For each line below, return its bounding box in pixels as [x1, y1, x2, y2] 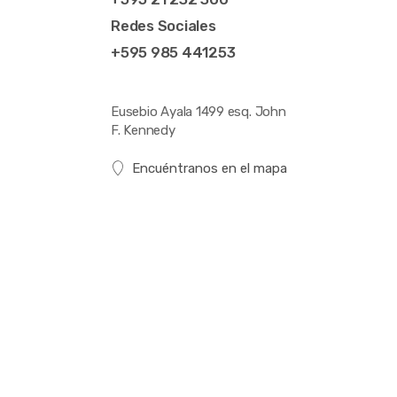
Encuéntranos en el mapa [131, 160, 287, 177]
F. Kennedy [111, 122, 175, 139]
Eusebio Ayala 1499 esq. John [111, 104, 286, 121]
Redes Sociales [111, 17, 216, 35]
